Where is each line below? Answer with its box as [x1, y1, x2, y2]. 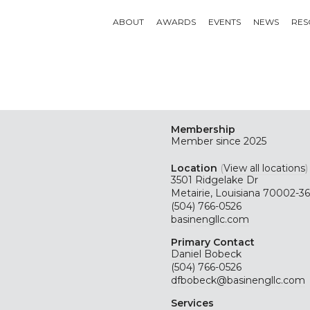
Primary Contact [170, 236, 255, 248]
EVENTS [208, 17, 241, 27]
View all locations [223, 162, 305, 174]
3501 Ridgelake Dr [170, 174, 258, 186]
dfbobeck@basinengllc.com [170, 274, 305, 286]
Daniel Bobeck [170, 248, 241, 260]
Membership [170, 123, 235, 136]
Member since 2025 [170, 135, 266, 147]
